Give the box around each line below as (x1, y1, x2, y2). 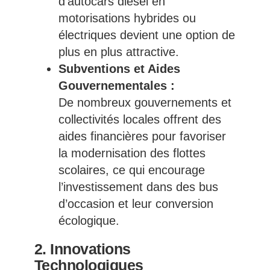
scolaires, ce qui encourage (58, 163, 205, 177)
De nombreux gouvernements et (58, 96, 231, 110)
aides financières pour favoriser (58, 130, 226, 143)
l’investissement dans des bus (58, 180, 218, 194)
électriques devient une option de (58, 28, 235, 42)
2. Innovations (34, 240, 131, 258)
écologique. (58, 214, 119, 228)
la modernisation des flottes (58, 146, 206, 160)
